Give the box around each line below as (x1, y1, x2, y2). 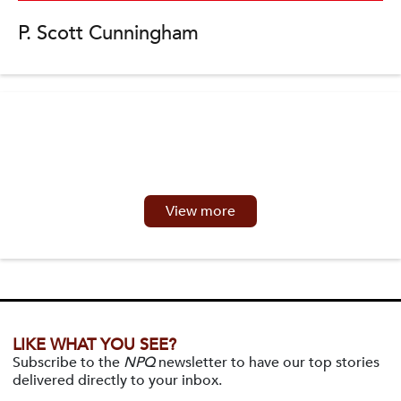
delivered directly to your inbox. (13, 371, 222, 390)
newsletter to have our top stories (155, 353, 380, 372)
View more (166, 201, 235, 221)
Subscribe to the (13, 353, 124, 372)
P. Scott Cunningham (18, 20, 199, 47)
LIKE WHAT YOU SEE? (13, 334, 176, 356)
